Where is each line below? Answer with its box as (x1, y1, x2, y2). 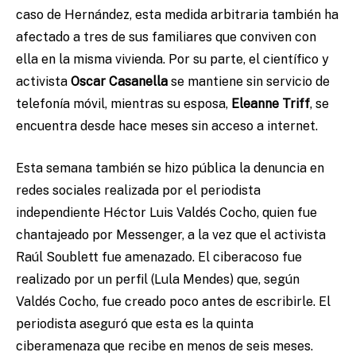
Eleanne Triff (231, 96, 310, 112)
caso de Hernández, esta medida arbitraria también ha (16, 7, 339, 23)
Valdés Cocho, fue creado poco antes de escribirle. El (16, 294, 331, 310)
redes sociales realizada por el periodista (16, 183, 261, 199)
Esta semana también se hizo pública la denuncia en (16, 161, 324, 176)
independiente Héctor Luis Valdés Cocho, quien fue (16, 205, 317, 221)
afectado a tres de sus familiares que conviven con (16, 29, 316, 45)
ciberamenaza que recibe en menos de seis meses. (16, 339, 313, 354)
